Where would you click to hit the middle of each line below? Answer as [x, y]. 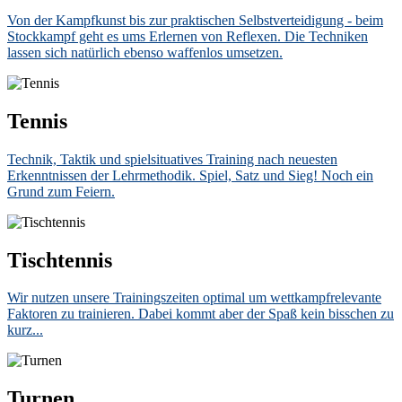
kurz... [25, 330]
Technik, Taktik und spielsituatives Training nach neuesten [172, 159]
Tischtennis [60, 260]
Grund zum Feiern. [61, 191]
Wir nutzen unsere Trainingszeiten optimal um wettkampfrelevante [194, 298]
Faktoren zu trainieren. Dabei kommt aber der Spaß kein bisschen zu [201, 314]
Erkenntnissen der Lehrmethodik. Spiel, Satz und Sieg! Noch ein [190, 175]
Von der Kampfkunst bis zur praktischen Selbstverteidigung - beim [195, 20]
